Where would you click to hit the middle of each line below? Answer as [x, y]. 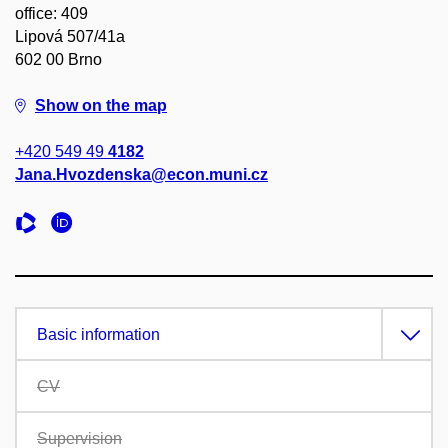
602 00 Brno [58, 59]
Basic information [98, 334]
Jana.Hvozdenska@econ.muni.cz [141, 174]
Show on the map [101, 105]
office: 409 [51, 13]
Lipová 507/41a [70, 36]
